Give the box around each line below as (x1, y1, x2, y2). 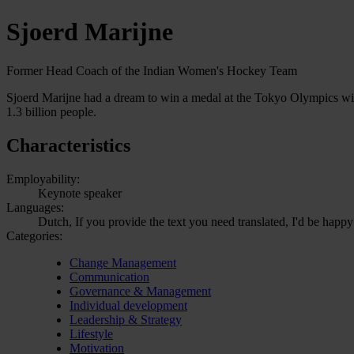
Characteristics (6, 134, 130, 156)
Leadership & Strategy (70, 312, 182, 326)
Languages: (6, 200, 64, 214)
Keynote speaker (38, 186, 122, 200)
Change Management (70, 255, 176, 269)
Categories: (6, 228, 62, 243)
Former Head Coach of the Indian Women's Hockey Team (6, 63, 297, 77)
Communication (70, 269, 149, 284)
